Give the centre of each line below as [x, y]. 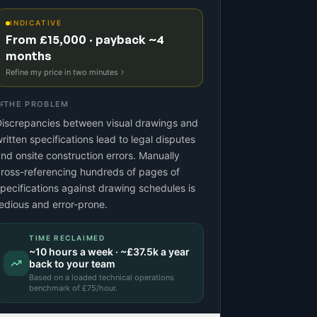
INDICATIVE [36, 23]
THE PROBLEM [36, 104]
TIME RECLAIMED [67, 238]
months [29, 56]
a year [174, 252]
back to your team [72, 264]
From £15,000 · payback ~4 [85, 39]
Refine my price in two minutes [62, 72]
